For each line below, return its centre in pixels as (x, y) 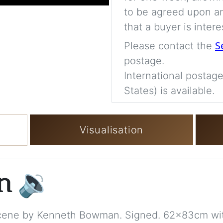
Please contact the (169, 46)
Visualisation (111, 130)
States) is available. (169, 91)
